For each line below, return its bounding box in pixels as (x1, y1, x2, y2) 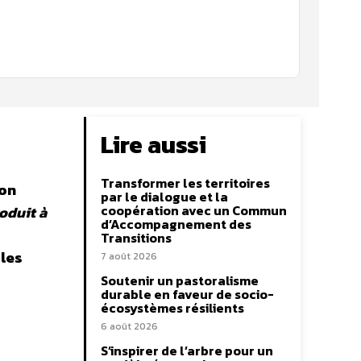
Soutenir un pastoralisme (101, 271, 259, 291)
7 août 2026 (101, 249, 157, 264)
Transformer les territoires (101, 173, 270, 193)
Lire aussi (101, 127, 206, 164)
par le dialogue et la (101, 187, 228, 207)
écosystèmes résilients (101, 298, 244, 318)
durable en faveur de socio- (101, 284, 274, 305)
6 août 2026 (101, 319, 158, 334)
